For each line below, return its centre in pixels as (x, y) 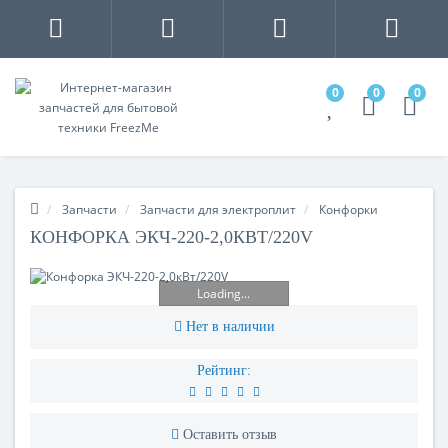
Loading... (224, 293)
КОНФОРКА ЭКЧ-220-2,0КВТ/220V (171, 237)
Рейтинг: (224, 370)
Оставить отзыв (230, 434)
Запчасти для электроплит (218, 209)
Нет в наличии (230, 326)
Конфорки (348, 209)
